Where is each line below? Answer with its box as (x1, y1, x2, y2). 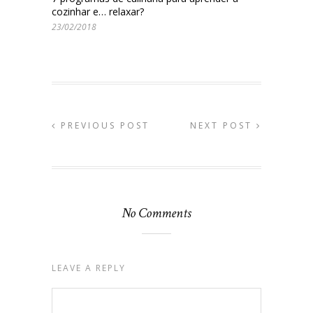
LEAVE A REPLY (52, 261, 126, 274)
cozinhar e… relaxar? (52, 4, 144, 18)
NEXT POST (190, 119, 256, 131)
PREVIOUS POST (57, 119, 150, 131)
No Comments (122, 203, 191, 222)
